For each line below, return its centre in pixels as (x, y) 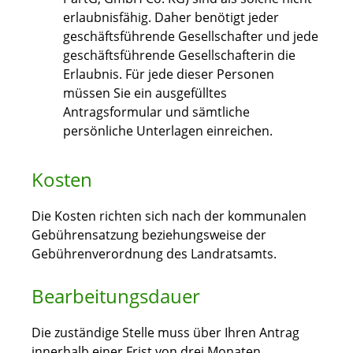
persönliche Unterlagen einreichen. (168, 131)
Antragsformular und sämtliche (156, 112)
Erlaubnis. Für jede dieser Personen (169, 74)
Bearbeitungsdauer (116, 296)
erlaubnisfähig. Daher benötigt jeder (171, 18)
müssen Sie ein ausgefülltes (145, 93)
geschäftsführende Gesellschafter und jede (191, 37)
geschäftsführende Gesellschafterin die (179, 56)
